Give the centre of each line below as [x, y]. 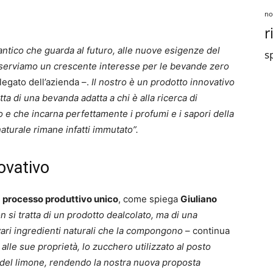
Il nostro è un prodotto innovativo [163, 82]
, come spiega [149, 199]
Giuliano [199, 199]
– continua [206, 231]
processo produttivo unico [60, 199]
